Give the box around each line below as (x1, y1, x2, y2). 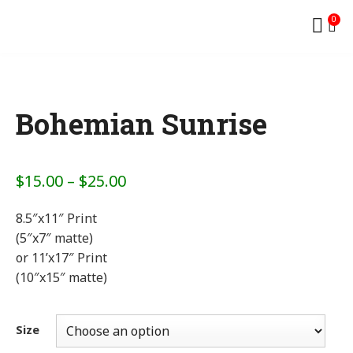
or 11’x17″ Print (16, 249, 107, 266)
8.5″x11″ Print (16, 210, 97, 227)
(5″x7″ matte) (16, 229, 93, 247)
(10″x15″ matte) (16, 269, 107, 286)
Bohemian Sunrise (16, 105, 267, 143)
